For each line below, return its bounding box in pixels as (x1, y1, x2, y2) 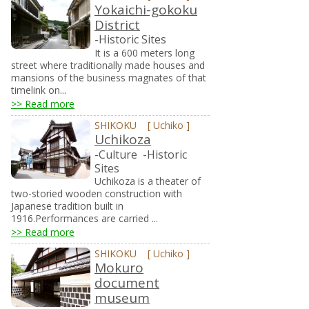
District (94, 15, 140, 34)
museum (94, 289, 150, 308)
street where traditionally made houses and (11, 58, 205, 72)
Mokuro (94, 259, 143, 277)
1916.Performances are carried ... (11, 212, 158, 226)
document (94, 274, 159, 292)
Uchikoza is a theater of (94, 175, 201, 188)
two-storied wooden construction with (11, 187, 182, 201)
